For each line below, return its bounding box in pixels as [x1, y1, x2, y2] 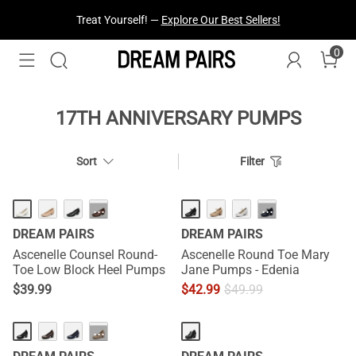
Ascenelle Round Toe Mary [181, 247, 330, 262]
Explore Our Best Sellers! [161, 14, 281, 26]
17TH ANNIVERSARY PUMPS [55, 107, 301, 130]
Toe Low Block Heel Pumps [13, 262, 165, 277]
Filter [239, 155, 265, 168]
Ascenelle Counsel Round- [13, 247, 157, 262]
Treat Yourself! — [75, 14, 161, 26]
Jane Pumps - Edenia [181, 262, 300, 277]
